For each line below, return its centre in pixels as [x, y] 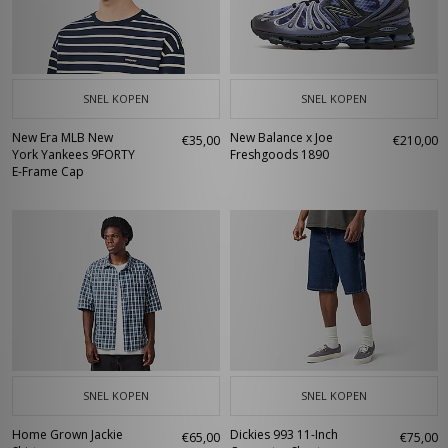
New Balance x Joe [281, 137]
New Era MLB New [62, 137]
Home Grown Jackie [67, 434]
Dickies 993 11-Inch [284, 434]
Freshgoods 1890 [279, 154]
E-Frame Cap [48, 171]
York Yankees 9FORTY [73, 154]
